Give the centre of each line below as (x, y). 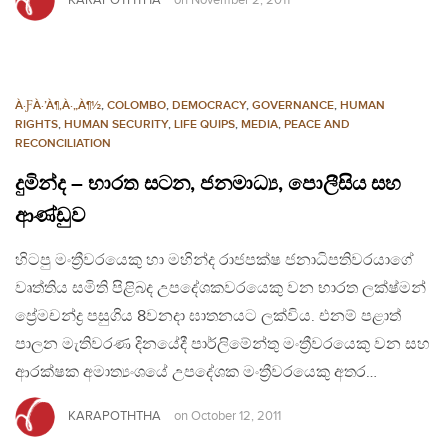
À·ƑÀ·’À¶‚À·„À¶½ (58, 106)
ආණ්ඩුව (50, 216)
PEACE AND (317, 125)
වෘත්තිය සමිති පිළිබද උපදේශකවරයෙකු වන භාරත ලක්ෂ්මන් (220, 289)
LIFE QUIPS (204, 125)
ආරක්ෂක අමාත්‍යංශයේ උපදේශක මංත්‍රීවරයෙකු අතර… (196, 373)
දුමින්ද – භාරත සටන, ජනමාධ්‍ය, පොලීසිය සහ (208, 184)
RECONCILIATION (63, 144)
